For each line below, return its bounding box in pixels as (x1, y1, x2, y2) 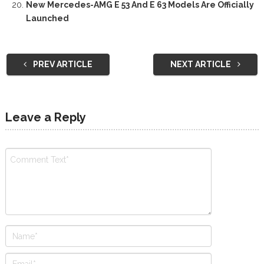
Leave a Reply (5, 110, 86, 125)
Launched (25, 14, 69, 24)
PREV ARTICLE (31, 60, 93, 70)
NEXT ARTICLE (170, 60, 233, 70)
